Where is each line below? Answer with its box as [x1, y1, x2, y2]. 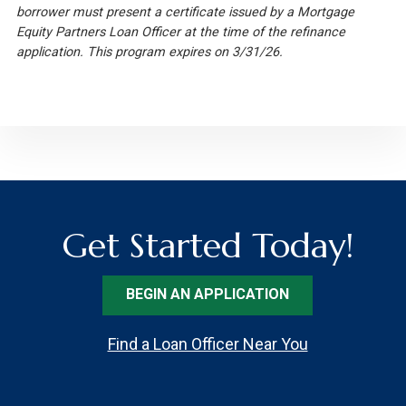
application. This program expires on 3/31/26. [15, 43, 283, 60]
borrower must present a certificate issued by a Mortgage [15, 4, 354, 20]
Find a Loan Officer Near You [107, 333, 308, 353]
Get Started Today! [62, 223, 353, 267]
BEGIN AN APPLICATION [126, 285, 289, 303]
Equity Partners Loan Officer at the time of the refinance [15, 24, 345, 40]
